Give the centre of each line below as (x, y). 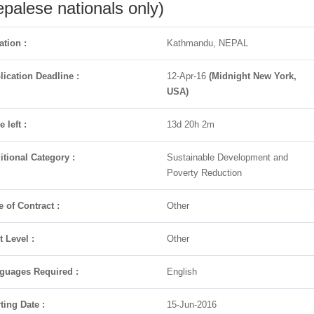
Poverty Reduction (204, 173)
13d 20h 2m (190, 124)
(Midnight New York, (252, 76)
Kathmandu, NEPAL (207, 43)
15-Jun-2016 (191, 305)
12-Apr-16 (187, 76)
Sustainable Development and (227, 157)
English (184, 272)
